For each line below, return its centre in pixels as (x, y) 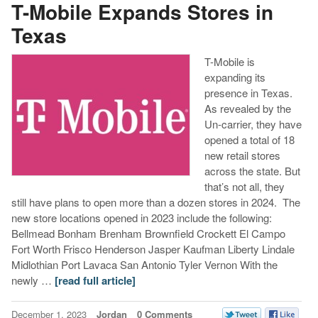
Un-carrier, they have (253, 124)
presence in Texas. (248, 93)
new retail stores (242, 155)
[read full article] (95, 281)
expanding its (235, 77)
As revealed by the (247, 109)
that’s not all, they (244, 187)
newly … (33, 280)
